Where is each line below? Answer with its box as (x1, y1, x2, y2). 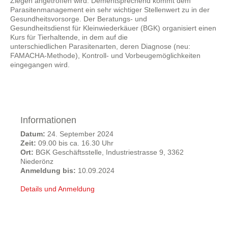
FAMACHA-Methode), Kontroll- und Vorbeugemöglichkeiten (10, 51, 201, 60)
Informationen (20, 115, 76, 125)
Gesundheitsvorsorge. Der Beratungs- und (10, 15, 147, 23)
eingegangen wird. (10, 61, 70, 69)
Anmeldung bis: (20, 166, 78, 175)
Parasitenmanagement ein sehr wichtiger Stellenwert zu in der (10, 6, 210, 14)
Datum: (20, 130, 45, 138)
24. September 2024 (45, 130, 113, 138)
